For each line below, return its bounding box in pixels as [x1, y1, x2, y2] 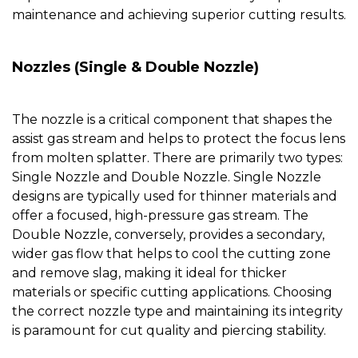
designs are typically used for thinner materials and [12, 189, 337, 205]
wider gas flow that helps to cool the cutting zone [12, 246, 331, 262]
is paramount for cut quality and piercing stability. [12, 323, 326, 339]
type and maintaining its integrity [131, 304, 343, 320]
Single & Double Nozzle [79, 58, 254, 77]
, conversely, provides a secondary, [109, 227, 324, 243]
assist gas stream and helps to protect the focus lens [12, 131, 345, 147]
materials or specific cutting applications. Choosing [12, 284, 332, 300]
